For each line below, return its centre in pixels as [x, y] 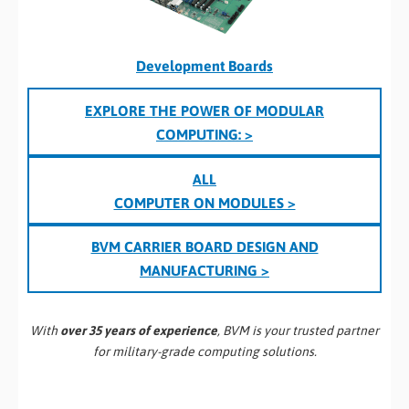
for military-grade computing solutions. [204, 351]
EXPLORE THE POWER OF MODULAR [204, 110]
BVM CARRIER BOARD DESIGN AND [204, 247]
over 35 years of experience [139, 330]
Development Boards [204, 65]
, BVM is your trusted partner [298, 330]
